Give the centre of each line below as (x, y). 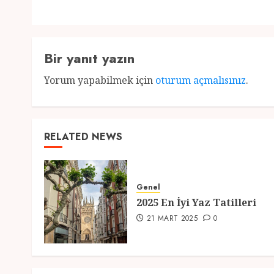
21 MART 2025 (172, 218)
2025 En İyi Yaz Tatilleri (196, 202)
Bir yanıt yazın (89, 58)
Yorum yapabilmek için (100, 80)
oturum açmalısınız (201, 80)
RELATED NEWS (83, 137)
